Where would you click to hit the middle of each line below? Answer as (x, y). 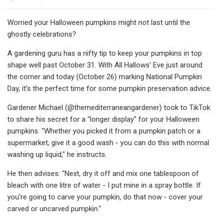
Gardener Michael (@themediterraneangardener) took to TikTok (109, 107)
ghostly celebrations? (42, 34)
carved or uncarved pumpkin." (54, 208)
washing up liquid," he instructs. (57, 154)
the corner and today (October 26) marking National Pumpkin (105, 77)
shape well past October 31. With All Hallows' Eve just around (105, 65)
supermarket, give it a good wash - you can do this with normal (108, 142)
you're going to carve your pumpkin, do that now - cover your (105, 197)
